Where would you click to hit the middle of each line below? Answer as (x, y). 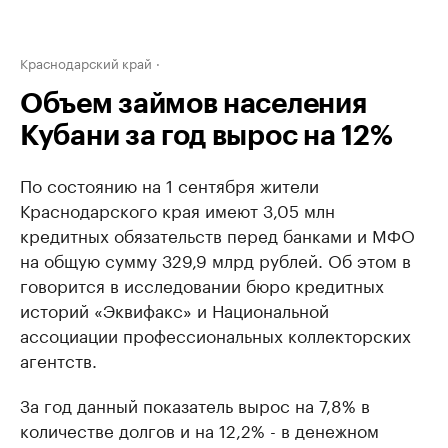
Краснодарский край (86, 62)
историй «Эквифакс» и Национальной (174, 309)
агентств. (58, 359)
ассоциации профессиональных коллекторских (215, 334)
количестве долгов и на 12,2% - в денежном (199, 429)
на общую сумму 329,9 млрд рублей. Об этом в (215, 259)
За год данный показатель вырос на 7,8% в (195, 404)
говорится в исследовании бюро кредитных (202, 284)
